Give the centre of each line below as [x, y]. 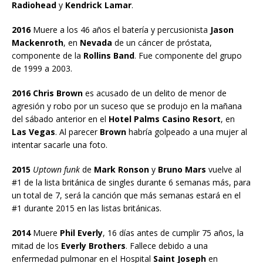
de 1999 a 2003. [42, 68]
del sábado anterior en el [60, 119]
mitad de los [35, 245]
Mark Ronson [122, 169]
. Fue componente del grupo [188, 55]
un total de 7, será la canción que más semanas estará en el [126, 195]
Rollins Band [108, 55]
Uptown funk [56, 169]
